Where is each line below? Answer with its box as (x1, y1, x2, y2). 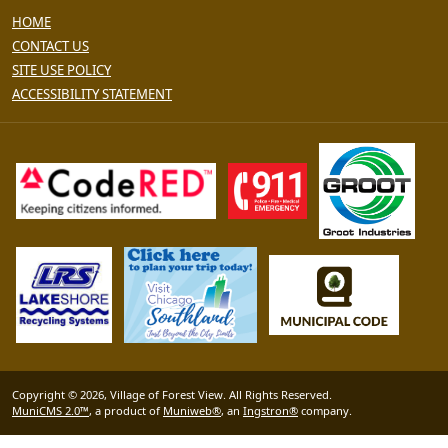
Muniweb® (163, 403, 221, 418)
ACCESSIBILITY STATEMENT (12, 85, 172, 103)
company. (298, 403, 352, 418)
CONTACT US (12, 37, 89, 55)
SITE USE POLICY (12, 61, 111, 79)
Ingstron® (243, 403, 298, 418)
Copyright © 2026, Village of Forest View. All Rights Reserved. (12, 387, 332, 402)
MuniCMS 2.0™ (12, 403, 89, 418)
